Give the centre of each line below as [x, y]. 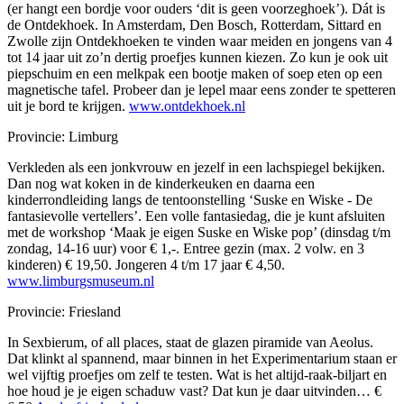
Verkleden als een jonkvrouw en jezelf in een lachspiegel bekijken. [196, 168]
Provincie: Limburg [63, 137]
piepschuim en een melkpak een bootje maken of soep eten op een [195, 74]
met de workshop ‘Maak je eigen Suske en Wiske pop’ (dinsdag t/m [199, 233]
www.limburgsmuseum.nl [81, 281]
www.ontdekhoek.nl [187, 106]
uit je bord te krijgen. [68, 106]
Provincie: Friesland [64, 312]
